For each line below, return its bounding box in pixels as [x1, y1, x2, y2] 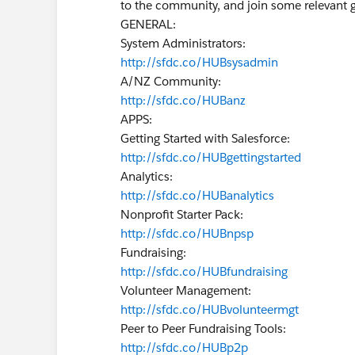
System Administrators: [120, 36, 246, 51]
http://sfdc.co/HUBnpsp [120, 226, 254, 241]
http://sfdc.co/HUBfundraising [120, 264, 288, 279]
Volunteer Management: [120, 283, 251, 298]
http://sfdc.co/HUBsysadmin [120, 55, 278, 70]
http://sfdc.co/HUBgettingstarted [120, 150, 301, 165]
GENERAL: [120, 17, 176, 32]
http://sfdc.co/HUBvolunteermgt [120, 302, 299, 317]
